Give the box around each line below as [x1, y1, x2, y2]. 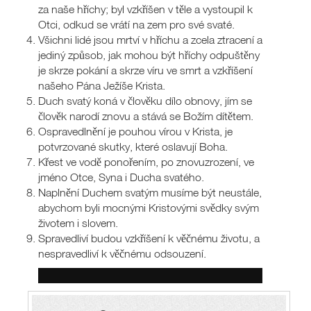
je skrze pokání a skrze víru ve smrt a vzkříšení [38, 62, 253, 77]
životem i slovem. [38, 215, 118, 230]
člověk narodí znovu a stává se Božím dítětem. [38, 108, 253, 123]
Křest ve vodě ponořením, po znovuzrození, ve [38, 154, 254, 169]
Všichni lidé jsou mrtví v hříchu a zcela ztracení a [38, 32, 262, 47]
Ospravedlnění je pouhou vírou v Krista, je [38, 124, 233, 138]
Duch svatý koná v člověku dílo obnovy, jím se [38, 93, 252, 108]
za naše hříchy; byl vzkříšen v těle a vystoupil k [38, 1, 253, 16]
